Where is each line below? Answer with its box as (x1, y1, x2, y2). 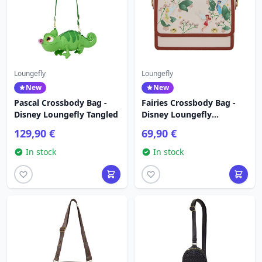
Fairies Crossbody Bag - (142, 97, 236, 108)
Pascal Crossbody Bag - (14, 97, 107, 108)
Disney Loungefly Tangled (14, 109, 118, 120)
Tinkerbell (142, 120, 182, 132)
